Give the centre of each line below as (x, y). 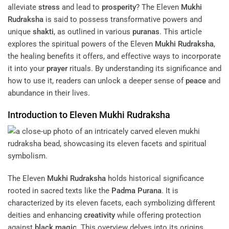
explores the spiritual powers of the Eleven (81, 44)
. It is (170, 190)
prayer (57, 68)
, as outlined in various (93, 31)
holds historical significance (155, 178)
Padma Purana (136, 190)
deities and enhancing (46, 215)
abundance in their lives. (49, 93)
